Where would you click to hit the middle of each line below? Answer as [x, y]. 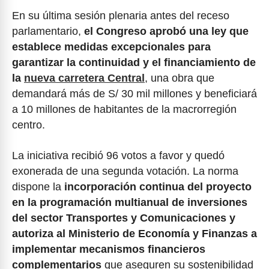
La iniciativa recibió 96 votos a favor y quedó [118, 155]
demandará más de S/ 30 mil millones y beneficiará [134, 94]
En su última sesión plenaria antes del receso [121, 16]
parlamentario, [48, 31]
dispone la [38, 186]
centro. [29, 125]
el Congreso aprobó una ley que [166, 31]
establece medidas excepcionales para [111, 47]
